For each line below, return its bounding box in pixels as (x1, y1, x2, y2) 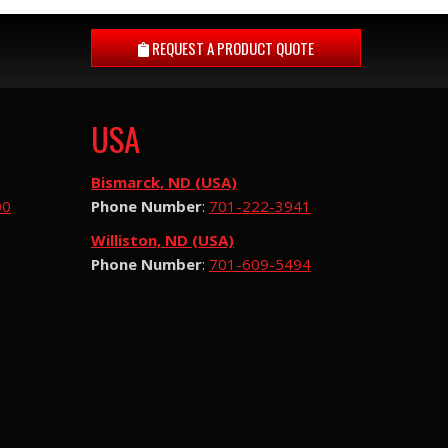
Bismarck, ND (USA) (91, 172, 237, 192)
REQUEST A (149, 37, 214, 59)
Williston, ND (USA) (91, 230, 234, 250)
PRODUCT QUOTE (214, 37, 314, 59)
